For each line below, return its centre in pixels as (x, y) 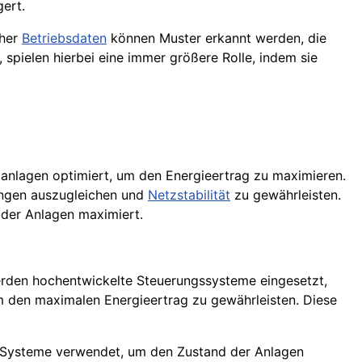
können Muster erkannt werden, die (217, 38)
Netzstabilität (189, 195)
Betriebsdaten (64, 38)
